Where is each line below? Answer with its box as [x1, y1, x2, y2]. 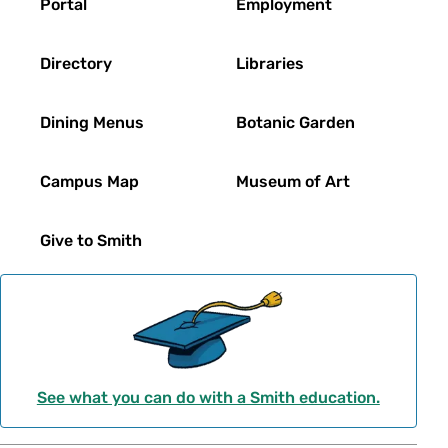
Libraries [236, 54, 305, 73]
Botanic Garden [236, 113, 356, 132]
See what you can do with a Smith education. [36, 388, 380, 408]
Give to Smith [40, 231, 142, 250]
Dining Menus [40, 113, 144, 132]
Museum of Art [236, 172, 351, 191]
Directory [40, 54, 112, 73]
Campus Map [40, 172, 139, 191]
